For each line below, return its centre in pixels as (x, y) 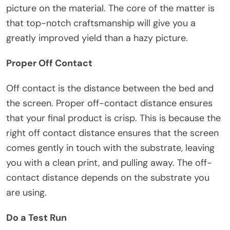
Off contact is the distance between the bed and (110, 88)
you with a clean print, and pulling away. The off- (109, 162)
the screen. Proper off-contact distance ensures (109, 103)
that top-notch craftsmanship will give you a (101, 23)
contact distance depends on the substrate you (108, 177)
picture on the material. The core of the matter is (110, 8)
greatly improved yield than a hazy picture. (97, 38)
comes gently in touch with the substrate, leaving (110, 148)
